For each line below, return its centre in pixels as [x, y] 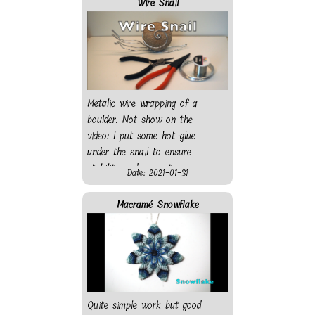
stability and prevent [129, 168]
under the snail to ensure [139, 152]
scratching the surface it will [146, 184]
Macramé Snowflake [157, 205]
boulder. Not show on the [140, 120]
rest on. [103, 200]
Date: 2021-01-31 [157, 173]
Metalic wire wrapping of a [142, 103]
